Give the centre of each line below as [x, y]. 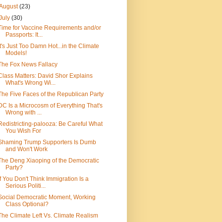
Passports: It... [24, 35]
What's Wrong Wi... [30, 83]
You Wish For [23, 131]
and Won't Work [26, 149]
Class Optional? [27, 204]
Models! [16, 53]
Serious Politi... [25, 186]
